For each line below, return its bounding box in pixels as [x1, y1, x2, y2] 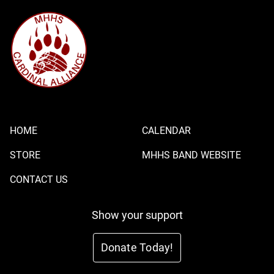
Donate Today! [100, 241, 174, 254]
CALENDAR [142, 125, 191, 137]
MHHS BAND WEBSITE [142, 149, 241, 161]
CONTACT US [10, 174, 68, 186]
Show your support [91, 209, 183, 222]
